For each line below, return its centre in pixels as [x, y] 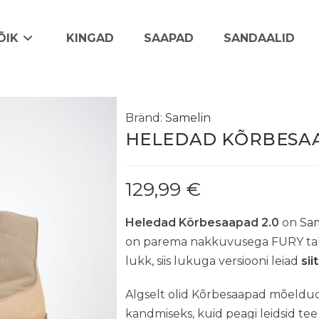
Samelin [188, 118]
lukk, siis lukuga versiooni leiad [213, 261]
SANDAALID [259, 38]
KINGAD [90, 38]
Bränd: [143, 118]
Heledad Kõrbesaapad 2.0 [202, 223]
